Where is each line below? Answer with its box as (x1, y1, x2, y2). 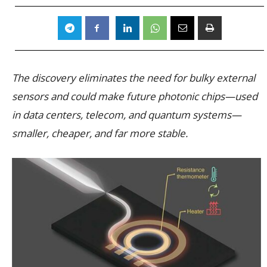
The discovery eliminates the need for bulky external (12, 70, 255, 85)
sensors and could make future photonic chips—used (12, 89, 257, 103)
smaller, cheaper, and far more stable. (12, 126, 188, 140)
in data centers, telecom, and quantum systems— (12, 107, 241, 122)
